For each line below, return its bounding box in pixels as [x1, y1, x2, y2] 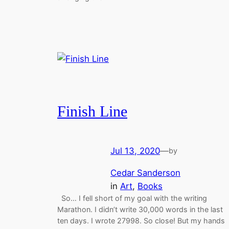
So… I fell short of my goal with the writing [57, 194, 207, 203]
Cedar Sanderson [110, 168, 180, 178]
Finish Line [57, 103, 127, 120]
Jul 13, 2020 [110, 146, 160, 156]
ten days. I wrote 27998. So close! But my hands [57, 216, 225, 225]
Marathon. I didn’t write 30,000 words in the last [57, 205, 223, 214]
